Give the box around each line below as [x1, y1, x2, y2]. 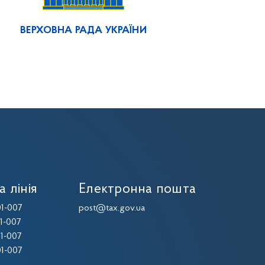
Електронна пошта [79, 182, 196, 196]
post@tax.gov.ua [79, 203, 146, 213]
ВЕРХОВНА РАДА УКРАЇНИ [20, 25, 147, 35]
